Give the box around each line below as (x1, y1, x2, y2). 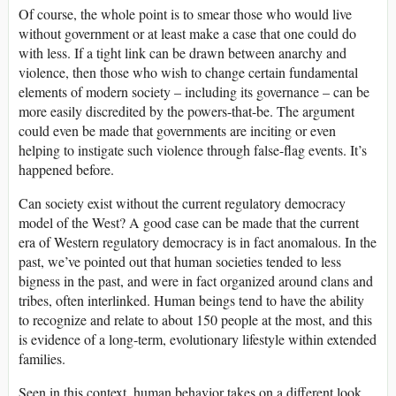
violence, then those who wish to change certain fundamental (19, 63, 358, 82)
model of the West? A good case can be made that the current (19, 213, 359, 232)
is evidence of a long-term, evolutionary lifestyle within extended (19, 330, 377, 349)
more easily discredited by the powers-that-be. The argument (19, 102, 354, 121)
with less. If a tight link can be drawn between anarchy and (19, 43, 346, 63)
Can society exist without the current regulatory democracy (19, 194, 346, 213)
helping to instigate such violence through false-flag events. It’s (19, 141, 367, 160)
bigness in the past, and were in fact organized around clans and (19, 271, 373, 291)
